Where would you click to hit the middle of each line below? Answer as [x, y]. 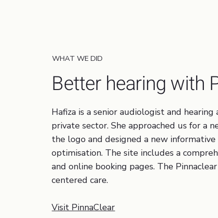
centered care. [80, 180]
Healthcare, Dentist [86, 20]
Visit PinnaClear [83, 208]
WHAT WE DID [77, 59]
